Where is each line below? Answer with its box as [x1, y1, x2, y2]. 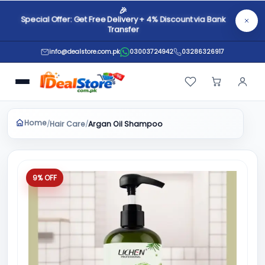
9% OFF [33, 173, 57, 183]
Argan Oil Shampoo [88, 119, 163, 130]
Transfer [107, 24, 139, 36]
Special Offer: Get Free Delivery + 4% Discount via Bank [20, 14, 227, 26]
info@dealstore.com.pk [49, 47, 120, 56]
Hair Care [50, 118, 85, 129]
